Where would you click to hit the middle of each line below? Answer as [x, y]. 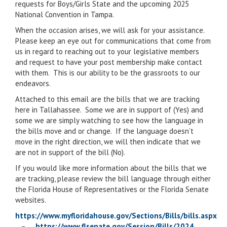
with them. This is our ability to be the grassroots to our [108, 73]
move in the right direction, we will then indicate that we [108, 142]
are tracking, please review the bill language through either [113, 179]
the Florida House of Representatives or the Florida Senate [112, 189]
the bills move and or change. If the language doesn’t [104, 131]
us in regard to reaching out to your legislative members [107, 51]
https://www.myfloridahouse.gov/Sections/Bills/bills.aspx [116, 216]
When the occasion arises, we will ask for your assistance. [111, 30]
